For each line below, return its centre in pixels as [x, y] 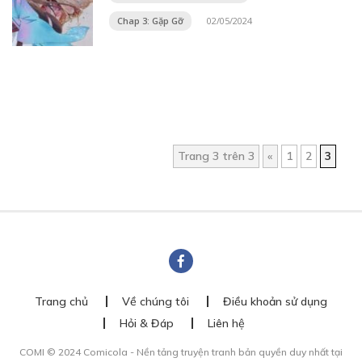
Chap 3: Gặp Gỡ [150, 21]
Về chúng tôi [156, 301]
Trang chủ [61, 301]
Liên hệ [226, 323]
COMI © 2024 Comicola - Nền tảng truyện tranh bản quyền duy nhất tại [181, 352]
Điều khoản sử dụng [275, 301]
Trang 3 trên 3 [216, 156]
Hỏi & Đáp [146, 323]
